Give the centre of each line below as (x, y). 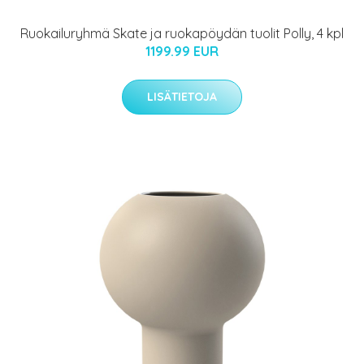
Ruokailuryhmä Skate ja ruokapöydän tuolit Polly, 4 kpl (182, 34)
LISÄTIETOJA (182, 97)
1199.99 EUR (182, 52)
